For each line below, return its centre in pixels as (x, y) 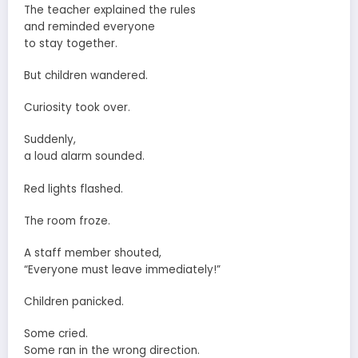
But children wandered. (86, 75)
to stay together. (71, 43)
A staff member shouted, (93, 253)
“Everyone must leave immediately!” (122, 269)
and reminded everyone (89, 26)
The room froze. (67, 221)
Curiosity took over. (77, 108)
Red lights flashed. (74, 189)
